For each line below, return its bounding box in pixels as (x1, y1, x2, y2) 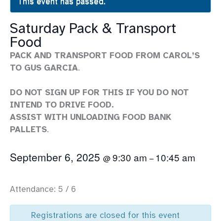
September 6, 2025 (10, 149, 103, 164)
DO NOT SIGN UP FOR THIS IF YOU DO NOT (10, 87, 189, 98)
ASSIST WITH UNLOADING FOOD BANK (10, 112, 171, 123)
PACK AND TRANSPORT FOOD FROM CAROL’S (10, 50, 200, 61)
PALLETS (10, 124, 47, 135)
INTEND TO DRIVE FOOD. (10, 100, 114, 110)
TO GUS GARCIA (10, 62, 78, 73)
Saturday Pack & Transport (10, 19, 176, 37)
